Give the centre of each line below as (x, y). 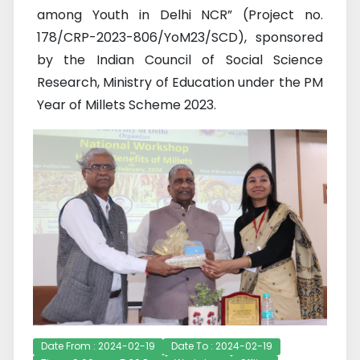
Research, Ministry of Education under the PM (180, 83)
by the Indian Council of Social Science (180, 60)
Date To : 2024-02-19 (222, 346)
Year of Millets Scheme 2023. (128, 105)
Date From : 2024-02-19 (98, 346)
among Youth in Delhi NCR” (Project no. (180, 15)
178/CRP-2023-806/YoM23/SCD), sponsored (180, 38)
